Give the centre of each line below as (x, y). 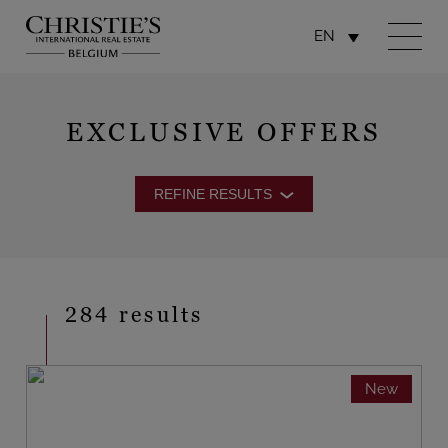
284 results (134, 314)
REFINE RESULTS (215, 194)
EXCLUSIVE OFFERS (224, 132)
